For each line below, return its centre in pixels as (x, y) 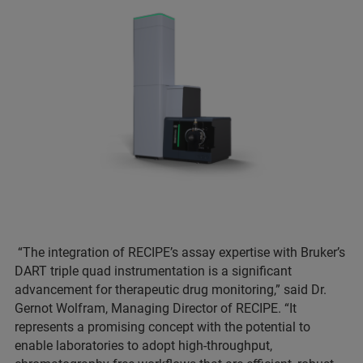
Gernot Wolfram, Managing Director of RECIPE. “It (156, 308)
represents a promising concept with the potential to (162, 327)
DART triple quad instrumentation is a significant (153, 271)
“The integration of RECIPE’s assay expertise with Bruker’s (180, 252)
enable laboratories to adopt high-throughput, (143, 345)
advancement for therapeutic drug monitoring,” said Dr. (171, 289)
